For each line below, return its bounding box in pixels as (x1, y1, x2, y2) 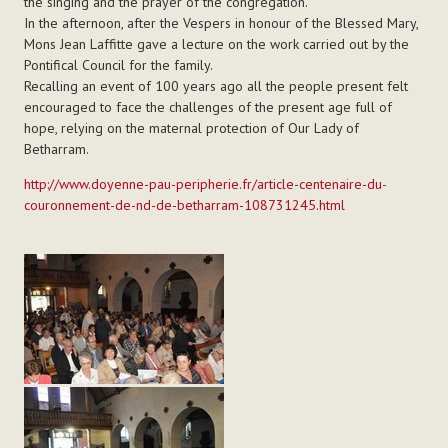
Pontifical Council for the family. (23, 56, 213, 75)
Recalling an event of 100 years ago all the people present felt (23, 77, 408, 96)
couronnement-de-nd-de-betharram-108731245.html (23, 196, 345, 215)
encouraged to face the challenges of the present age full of (23, 98, 392, 117)
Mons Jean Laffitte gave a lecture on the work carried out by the (23, 35, 409, 54)
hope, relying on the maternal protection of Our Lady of (23, 119, 359, 138)
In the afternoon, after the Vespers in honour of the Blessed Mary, (23, 14, 418, 33)
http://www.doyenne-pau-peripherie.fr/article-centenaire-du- (23, 175, 387, 194)
